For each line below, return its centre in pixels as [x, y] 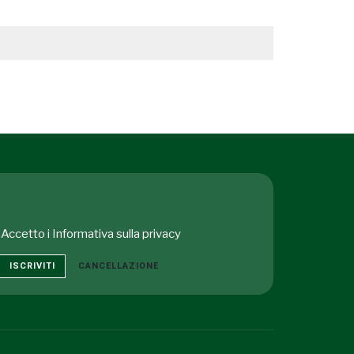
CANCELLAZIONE [118, 266]
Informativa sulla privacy [117, 234]
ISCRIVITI [32, 266]
